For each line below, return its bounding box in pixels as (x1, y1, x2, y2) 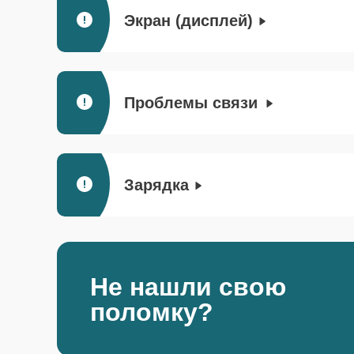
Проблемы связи (124, 94, 262, 111)
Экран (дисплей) (124, 12, 253, 29)
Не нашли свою (90, 272, 286, 301)
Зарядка (124, 176, 189, 194)
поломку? (90, 297, 213, 326)
